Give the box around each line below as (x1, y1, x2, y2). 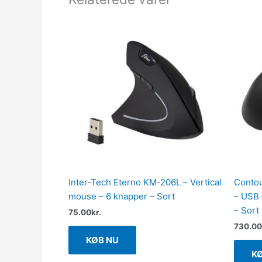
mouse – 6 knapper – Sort (68, 190, 175, 202)
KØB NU (86, 235, 119, 246)
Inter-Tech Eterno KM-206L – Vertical (68, 176, 222, 188)
